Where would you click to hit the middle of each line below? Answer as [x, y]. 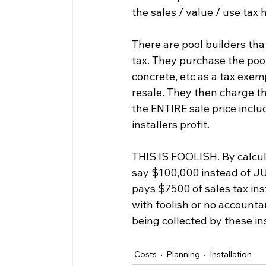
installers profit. [171, 124]
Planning [183, 254]
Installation [231, 254]
